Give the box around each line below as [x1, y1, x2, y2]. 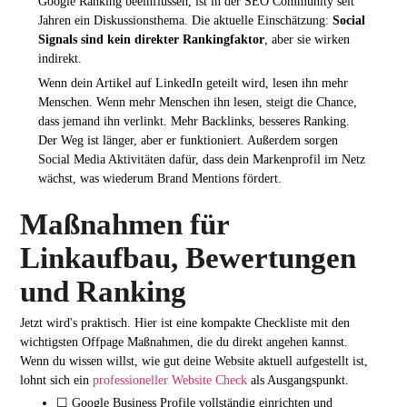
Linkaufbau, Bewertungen [20, 242, 357, 275]
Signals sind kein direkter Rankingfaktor [37, 31, 264, 46]
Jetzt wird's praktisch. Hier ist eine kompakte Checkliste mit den [20, 314, 351, 330]
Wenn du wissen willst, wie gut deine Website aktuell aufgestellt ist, [20, 352, 369, 368]
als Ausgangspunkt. [247, 372, 350, 387]
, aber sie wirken [263, 31, 350, 46]
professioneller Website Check [93, 372, 248, 387]
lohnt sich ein [20, 372, 94, 387]
